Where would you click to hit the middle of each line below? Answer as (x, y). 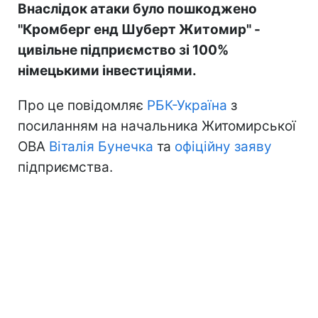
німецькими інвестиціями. (107, 71)
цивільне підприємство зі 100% (123, 50)
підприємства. (65, 168)
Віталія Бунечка (101, 147)
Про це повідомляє (82, 106)
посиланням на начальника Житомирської (157, 126)
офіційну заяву (223, 147)
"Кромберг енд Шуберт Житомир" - (139, 30)
